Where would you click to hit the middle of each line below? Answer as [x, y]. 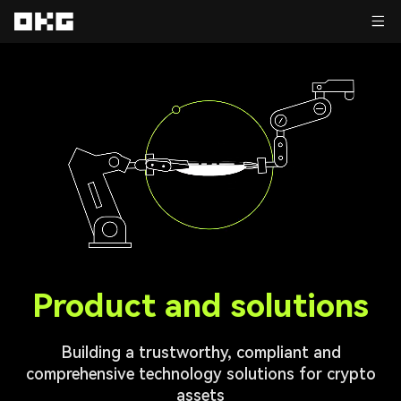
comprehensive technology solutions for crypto [200, 374]
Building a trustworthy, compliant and [200, 352]
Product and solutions [200, 306]
